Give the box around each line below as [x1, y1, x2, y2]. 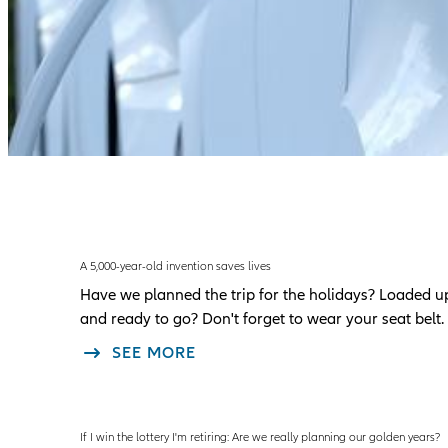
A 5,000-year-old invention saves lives [80, 258, 271, 273]
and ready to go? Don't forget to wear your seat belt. [80, 308, 444, 329]
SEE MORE [112, 342, 196, 363]
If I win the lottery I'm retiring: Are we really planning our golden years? [80, 430, 440, 445]
